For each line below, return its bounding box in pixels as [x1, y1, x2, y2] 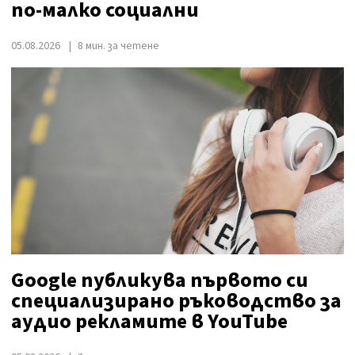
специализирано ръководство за [11, 285, 342, 315]
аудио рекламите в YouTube [11, 306, 288, 336]
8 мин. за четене [78, 37, 159, 54]
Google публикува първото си [11, 265, 308, 295]
